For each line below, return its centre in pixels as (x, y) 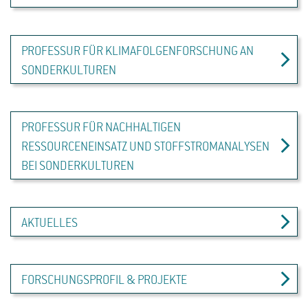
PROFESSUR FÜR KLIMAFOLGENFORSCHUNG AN (137, 52)
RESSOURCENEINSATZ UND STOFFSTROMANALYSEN (145, 147)
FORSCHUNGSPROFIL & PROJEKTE (104, 280)
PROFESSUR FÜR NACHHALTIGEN (101, 128)
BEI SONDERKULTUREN (78, 166)
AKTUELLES (49, 223)
